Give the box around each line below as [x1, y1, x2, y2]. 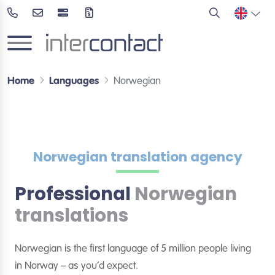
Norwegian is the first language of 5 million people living [15, 244, 251, 254]
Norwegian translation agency [33, 147, 242, 166]
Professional [15, 181, 134, 206]
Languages [49, 76, 99, 87]
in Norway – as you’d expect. [15, 261, 138, 271]
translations [15, 203, 128, 228]
